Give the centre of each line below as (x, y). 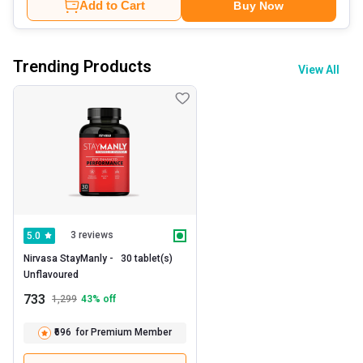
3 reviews (92, 235)
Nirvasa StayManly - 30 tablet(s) (98, 258)
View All (319, 69)
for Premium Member (123, 333)
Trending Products (82, 66)
